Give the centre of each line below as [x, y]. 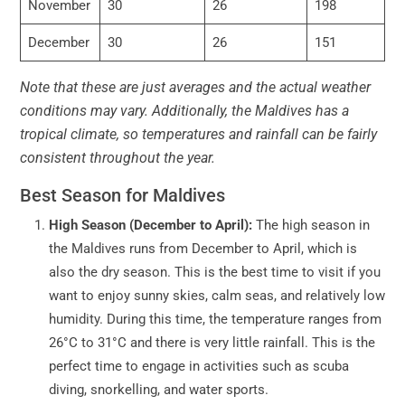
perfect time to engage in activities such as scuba [199, 367]
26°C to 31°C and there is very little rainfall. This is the [212, 343]
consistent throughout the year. [118, 158]
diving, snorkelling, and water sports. [159, 390]
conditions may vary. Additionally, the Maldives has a [184, 111]
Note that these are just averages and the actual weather [195, 88]
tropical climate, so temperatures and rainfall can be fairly [198, 135]
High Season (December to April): [152, 226]
